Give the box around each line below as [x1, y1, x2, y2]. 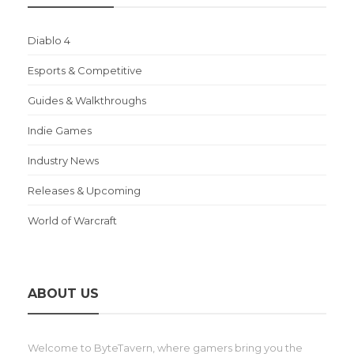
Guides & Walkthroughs [28, 93, 146, 107]
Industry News [28, 153, 99, 167]
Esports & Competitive [28, 63, 142, 77]
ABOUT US [28, 285, 99, 301]
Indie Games [28, 123, 92, 137]
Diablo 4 [28, 33, 70, 47]
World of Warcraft [28, 213, 117, 227]
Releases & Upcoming [28, 183, 141, 197]
